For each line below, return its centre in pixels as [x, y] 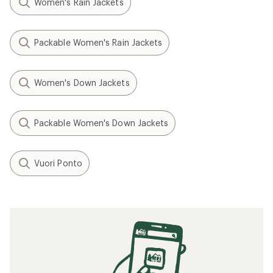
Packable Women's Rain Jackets [98, 42]
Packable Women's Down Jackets [101, 122]
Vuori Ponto [58, 163]
